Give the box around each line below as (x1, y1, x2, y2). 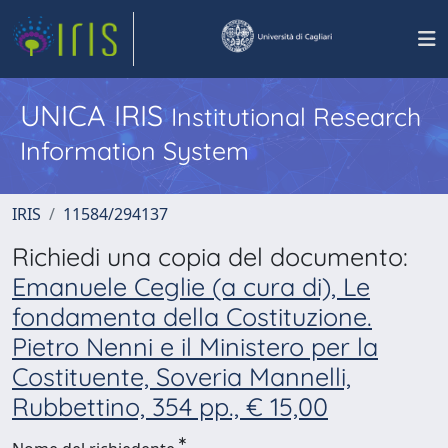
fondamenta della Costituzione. (12, 301, 372, 332)
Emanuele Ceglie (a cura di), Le (12, 271, 370, 302)
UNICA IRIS (20, 97, 171, 133)
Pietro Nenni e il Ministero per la (12, 331, 378, 362)
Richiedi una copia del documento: (12, 241, 408, 272)
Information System (20, 135, 249, 166)
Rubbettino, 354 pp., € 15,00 (12, 391, 328, 422)
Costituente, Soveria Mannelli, (12, 361, 351, 392)
